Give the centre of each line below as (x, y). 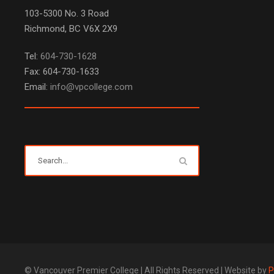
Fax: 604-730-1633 (62, 72)
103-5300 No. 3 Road (67, 13)
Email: (37, 87)
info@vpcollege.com (91, 87)
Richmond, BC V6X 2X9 (71, 29)
